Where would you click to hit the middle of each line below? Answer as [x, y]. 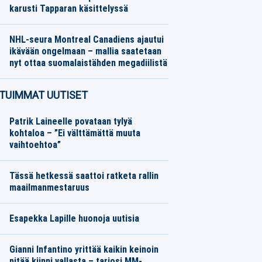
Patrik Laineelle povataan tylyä [70, 121]
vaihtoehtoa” [35, 145]
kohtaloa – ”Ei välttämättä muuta [75, 133]
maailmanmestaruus [49, 187]
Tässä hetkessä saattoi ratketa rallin [84, 176]
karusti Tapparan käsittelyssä [68, 8]
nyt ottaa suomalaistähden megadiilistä [88, 63]
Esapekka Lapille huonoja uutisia [74, 218]
